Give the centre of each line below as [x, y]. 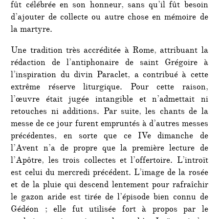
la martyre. [32, 30]
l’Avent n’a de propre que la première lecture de [109, 149]
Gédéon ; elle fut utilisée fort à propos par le [109, 210]
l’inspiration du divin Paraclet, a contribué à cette [109, 76]
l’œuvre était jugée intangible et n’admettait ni [109, 100]
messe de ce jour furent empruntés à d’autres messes [109, 124]
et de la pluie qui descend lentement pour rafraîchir [109, 186]
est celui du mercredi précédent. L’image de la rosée [109, 173]
